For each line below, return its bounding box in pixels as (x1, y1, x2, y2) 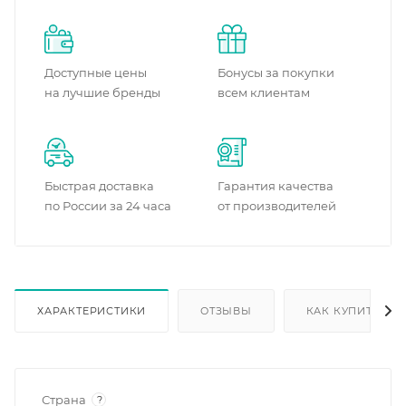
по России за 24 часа (44, 198, 171, 213)
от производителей (217, 198, 336, 213)
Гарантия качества (217, 179, 333, 193)
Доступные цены (44, 65, 147, 80)
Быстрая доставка (44, 179, 154, 193)
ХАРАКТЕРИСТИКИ (37, 304, 147, 317)
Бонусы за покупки (217, 65, 334, 80)
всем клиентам (217, 85, 310, 100)
